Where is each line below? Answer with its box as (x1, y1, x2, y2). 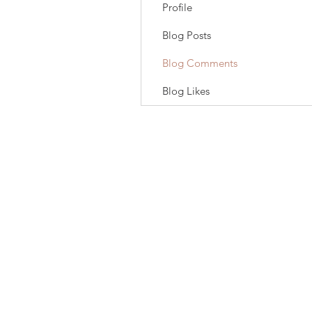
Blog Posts (162, 29, 211, 42)
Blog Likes (162, 84, 210, 97)
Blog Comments (162, 56, 237, 70)
